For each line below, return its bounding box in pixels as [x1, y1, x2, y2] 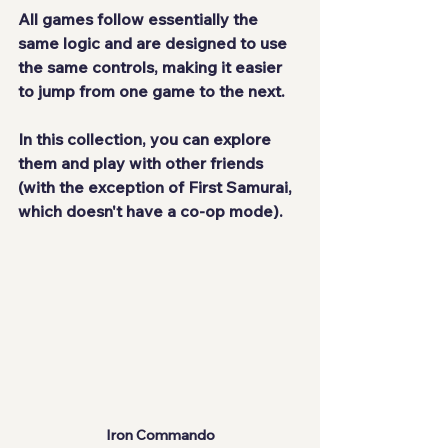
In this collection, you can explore [18, 129, 275, 150]
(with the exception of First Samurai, [18, 177, 296, 198]
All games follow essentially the [18, 9, 262, 30]
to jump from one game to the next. [18, 81, 285, 102]
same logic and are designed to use [18, 33, 291, 54]
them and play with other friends [18, 153, 267, 174]
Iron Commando [105, 426, 215, 444]
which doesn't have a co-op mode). [18, 201, 283, 222]
